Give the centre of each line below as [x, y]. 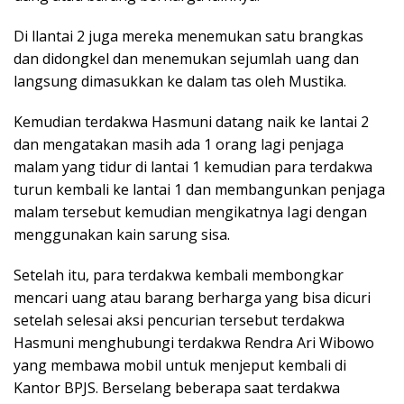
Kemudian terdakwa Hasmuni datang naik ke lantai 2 [191, 122]
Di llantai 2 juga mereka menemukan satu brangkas [188, 37]
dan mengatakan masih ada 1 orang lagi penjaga [179, 145]
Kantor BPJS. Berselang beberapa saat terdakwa [177, 388]
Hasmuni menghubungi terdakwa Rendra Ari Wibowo [194, 343]
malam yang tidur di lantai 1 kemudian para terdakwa [193, 167]
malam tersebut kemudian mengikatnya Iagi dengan [190, 212]
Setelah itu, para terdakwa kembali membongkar [179, 275]
